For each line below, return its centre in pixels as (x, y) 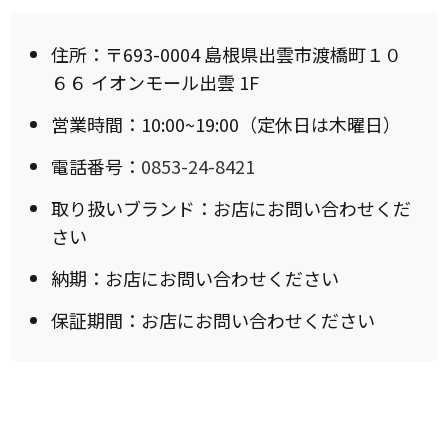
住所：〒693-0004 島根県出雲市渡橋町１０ (227, 54)
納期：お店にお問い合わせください (195, 278)
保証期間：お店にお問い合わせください (213, 320)
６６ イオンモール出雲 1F (155, 82)
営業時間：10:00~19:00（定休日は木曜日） (226, 124)
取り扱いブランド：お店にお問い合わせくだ (231, 208)
